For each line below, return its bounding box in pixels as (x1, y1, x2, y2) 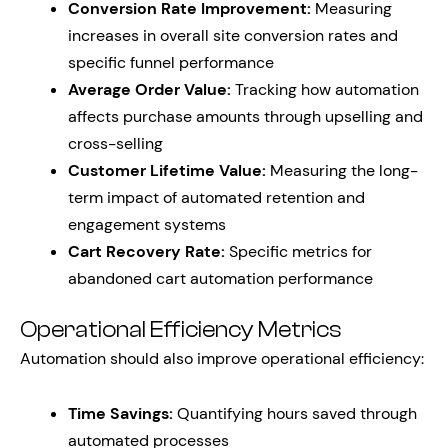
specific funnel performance (68, 52, 274, 73)
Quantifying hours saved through (173, 403, 417, 424)
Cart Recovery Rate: (68, 241, 225, 262)
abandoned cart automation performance (68, 268, 373, 289)
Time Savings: (68, 403, 173, 424)
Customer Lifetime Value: (68, 160, 266, 181)
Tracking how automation (231, 79, 419, 100)
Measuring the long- (266, 160, 418, 181)
